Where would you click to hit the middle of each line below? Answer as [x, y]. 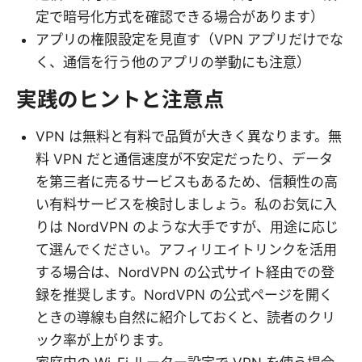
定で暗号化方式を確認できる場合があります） [180, 17]
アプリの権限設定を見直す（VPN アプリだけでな [189, 39]
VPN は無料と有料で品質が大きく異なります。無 [189, 136]
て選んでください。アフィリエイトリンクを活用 [186, 249]
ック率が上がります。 [103, 340]
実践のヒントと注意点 [120, 99]
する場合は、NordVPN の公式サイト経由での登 [185, 272]
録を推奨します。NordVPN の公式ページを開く [184, 295]
